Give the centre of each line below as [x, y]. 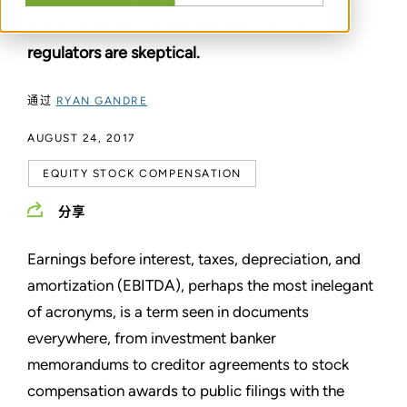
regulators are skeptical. [114, 52]
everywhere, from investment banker [152, 338]
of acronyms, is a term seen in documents [168, 311]
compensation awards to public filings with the [186, 390]
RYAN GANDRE [101, 100]
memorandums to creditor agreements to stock [188, 364]
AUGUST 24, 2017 [81, 138]
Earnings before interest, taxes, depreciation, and [194, 258]
